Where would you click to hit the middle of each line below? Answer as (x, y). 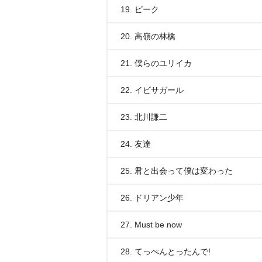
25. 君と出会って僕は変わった (177, 171)
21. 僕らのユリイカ (156, 63)
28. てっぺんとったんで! (166, 251)
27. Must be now (151, 225)
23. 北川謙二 (144, 117)
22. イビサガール (152, 90)
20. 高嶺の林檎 (148, 36)
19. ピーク (140, 9)
